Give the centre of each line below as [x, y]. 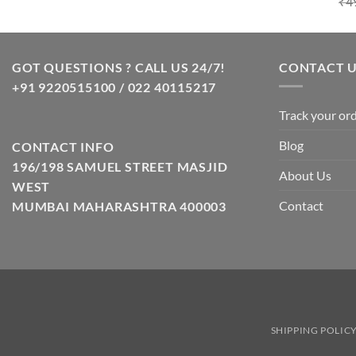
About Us [305, 176]
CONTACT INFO [63, 146]
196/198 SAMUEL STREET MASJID [120, 166]
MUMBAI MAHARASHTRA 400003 [119, 206]
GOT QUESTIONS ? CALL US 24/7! [119, 67]
